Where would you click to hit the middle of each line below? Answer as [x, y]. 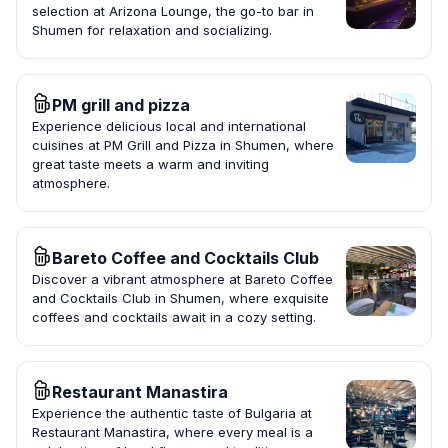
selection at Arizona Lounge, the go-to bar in [173, 11]
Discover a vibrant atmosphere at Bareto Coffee [182, 279]
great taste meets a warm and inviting [150, 164]
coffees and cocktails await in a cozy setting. [174, 317]
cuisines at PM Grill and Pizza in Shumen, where [183, 145]
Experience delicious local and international [169, 126]
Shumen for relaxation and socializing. [152, 30]
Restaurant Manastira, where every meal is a [172, 432]
